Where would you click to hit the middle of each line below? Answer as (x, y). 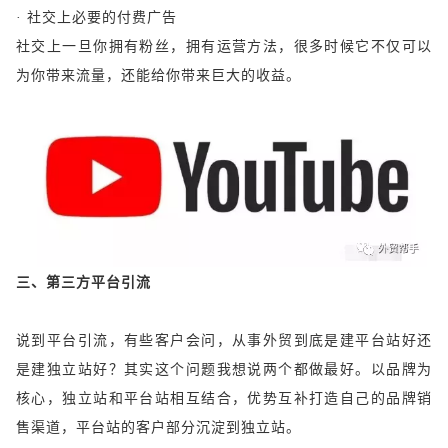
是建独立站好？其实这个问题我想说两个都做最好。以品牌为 (224, 370)
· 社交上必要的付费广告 (96, 17)
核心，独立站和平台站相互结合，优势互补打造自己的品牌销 (224, 399)
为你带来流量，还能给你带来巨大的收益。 (158, 75)
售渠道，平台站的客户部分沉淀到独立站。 (158, 428)
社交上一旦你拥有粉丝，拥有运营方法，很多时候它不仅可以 (224, 46)
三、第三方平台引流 (83, 283)
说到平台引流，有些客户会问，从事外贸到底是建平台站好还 (224, 341)
